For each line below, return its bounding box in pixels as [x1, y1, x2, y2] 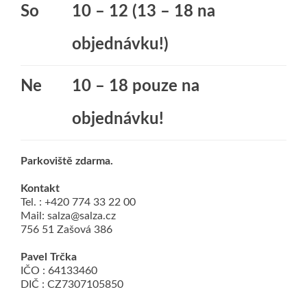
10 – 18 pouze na [72, 78, 199, 95]
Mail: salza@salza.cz [21, 210, 116, 221]
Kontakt [21, 183, 60, 194]
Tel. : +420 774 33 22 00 [21, 197, 136, 208]
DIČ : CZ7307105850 [21, 279, 123, 290]
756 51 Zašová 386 [21, 224, 112, 235]
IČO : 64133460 [21, 265, 97, 276]
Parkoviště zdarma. [21, 156, 113, 167]
